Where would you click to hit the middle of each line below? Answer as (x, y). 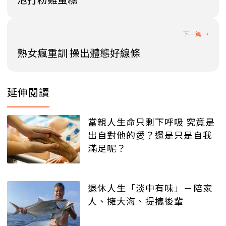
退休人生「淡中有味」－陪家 (150, 188)
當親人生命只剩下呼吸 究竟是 (151, 121)
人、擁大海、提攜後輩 (136, 201)
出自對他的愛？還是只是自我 (150, 134)
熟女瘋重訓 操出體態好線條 (79, 52)
